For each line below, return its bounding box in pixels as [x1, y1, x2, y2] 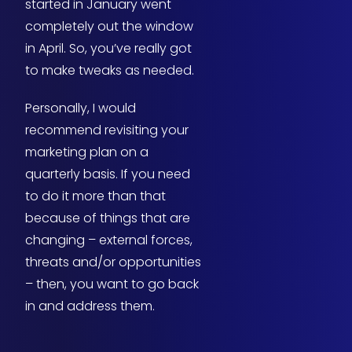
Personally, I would [25, 99, 136, 118]
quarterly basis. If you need [25, 165, 190, 184]
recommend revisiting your [25, 121, 189, 140]
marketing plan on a [25, 143, 148, 162]
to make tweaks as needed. [25, 61, 194, 80]
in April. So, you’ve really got [25, 39, 192, 58]
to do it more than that [25, 187, 166, 206]
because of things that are [25, 209, 190, 228]
